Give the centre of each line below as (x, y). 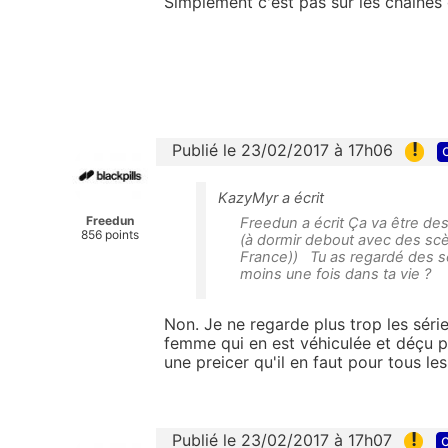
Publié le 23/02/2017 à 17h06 (282, 150)
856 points (110, 235)
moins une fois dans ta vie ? (339, 273)
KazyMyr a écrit (271, 197)
